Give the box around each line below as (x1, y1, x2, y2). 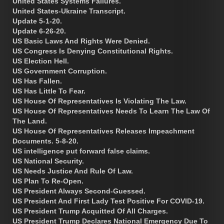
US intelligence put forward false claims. (12, 146, 150, 155)
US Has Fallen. (12, 76, 62, 85)
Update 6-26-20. (12, 26, 66, 35)
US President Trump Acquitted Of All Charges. (12, 206, 168, 215)
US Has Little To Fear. (12, 86, 85, 95)
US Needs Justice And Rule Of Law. (12, 166, 133, 175)
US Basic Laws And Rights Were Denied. (12, 36, 150, 45)
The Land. (12, 116, 47, 125)
